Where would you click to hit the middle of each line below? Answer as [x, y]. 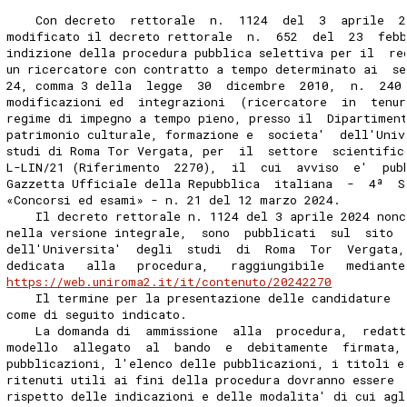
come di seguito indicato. [101, 314]
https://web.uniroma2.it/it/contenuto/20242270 [169, 281]
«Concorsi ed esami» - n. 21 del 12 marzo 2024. [178, 199]
